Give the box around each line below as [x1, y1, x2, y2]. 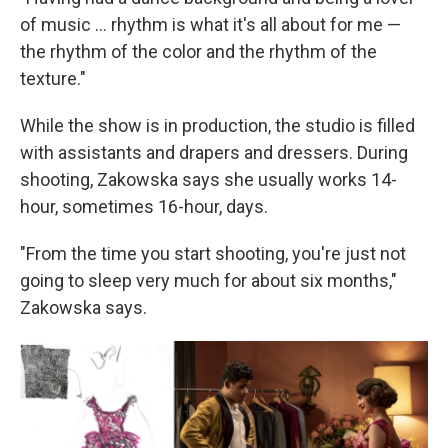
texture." [20, 68, 86, 89]
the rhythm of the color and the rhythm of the [20, 41, 377, 62]
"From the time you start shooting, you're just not [20, 243, 406, 264]
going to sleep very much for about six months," [20, 270, 397, 291]
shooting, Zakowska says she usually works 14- [20, 169, 397, 190]
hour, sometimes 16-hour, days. [20, 196, 268, 217]
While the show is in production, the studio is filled [20, 115, 415, 136]
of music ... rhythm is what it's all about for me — [20, 14, 401, 35]
